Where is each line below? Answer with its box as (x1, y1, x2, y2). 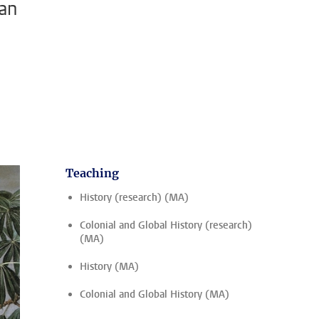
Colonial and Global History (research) (80, 219, 252, 232)
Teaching (66, 166, 119, 180)
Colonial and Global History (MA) (80, 288, 229, 301)
